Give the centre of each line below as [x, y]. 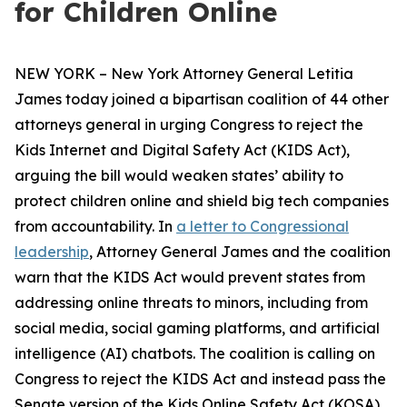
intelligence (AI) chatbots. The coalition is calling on [195, 353]
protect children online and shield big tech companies [202, 201]
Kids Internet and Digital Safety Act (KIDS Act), [182, 150]
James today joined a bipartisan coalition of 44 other [202, 99]
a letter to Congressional [263, 226]
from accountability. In [95, 226]
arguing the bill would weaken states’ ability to [179, 175]
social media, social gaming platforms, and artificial [197, 328]
